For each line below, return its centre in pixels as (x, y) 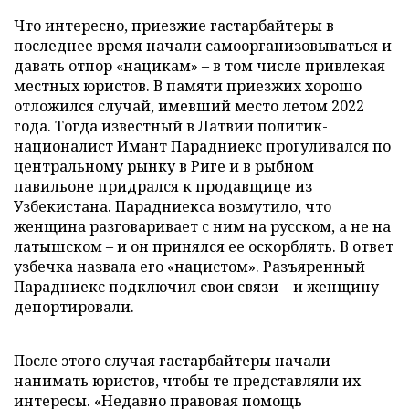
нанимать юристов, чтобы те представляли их (187, 380)
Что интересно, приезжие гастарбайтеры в (174, 25)
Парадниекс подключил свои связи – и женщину (196, 286)
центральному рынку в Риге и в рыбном (164, 166)
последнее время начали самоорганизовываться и (203, 45)
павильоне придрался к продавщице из (163, 186)
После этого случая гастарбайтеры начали (172, 360)
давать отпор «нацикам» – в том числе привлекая (199, 65)
